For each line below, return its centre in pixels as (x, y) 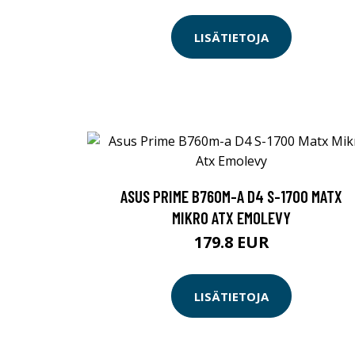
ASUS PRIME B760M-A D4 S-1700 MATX (231, 197)
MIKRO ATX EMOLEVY (231, 218)
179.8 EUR (231, 242)
